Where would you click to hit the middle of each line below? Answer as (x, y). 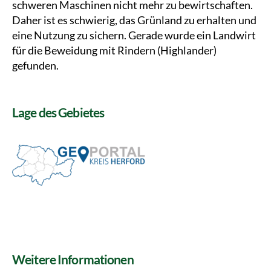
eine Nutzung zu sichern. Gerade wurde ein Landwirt (134, 35)
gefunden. (35, 65)
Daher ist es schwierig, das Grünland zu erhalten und (134, 20)
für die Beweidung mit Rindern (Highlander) (114, 50)
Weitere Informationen (73, 259)
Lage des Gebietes (58, 112)
